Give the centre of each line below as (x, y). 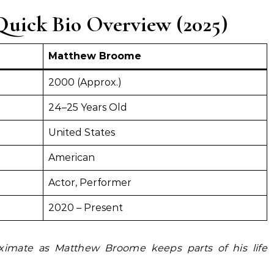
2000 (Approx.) (85, 82)
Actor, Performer (90, 183)
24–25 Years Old (88, 107)
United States (82, 132)
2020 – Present (86, 208)
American (72, 157)
